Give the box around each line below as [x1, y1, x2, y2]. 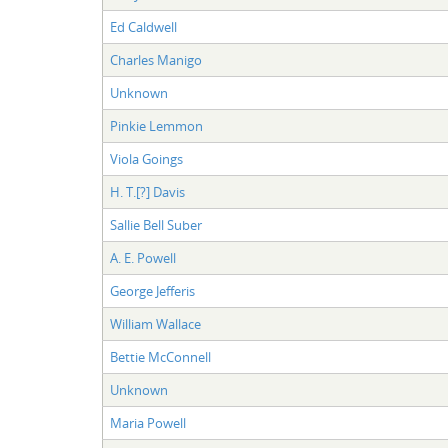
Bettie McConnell [109, 347, 211, 366]
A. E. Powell [109, 248, 176, 267]
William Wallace [109, 314, 201, 333]
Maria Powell [109, 413, 186, 432]
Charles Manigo [109, 50, 202, 69]
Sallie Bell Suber [109, 215, 202, 234]
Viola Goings [109, 149, 183, 168]
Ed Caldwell [109, 17, 177, 36]
